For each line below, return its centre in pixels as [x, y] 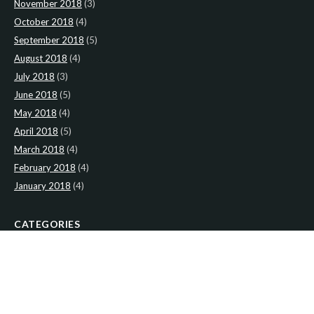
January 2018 [42, 185]
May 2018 [35, 112]
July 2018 [34, 76]
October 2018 [44, 21]
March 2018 [39, 149]
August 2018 [41, 58]
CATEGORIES [47, 224]
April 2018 [36, 131]
